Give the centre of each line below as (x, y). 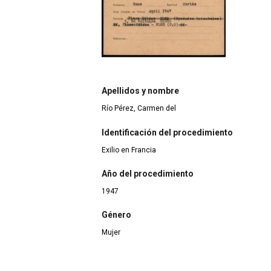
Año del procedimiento (148, 174)
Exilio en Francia (129, 150)
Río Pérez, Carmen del (139, 109)
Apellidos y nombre (140, 91)
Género (116, 215)
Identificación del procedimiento (167, 132)
